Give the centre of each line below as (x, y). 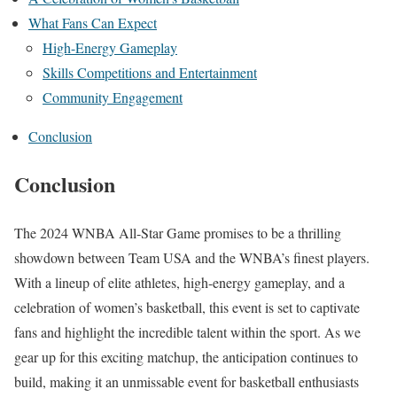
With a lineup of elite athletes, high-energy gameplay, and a (179, 283)
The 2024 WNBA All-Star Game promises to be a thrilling (178, 233)
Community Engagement (113, 97)
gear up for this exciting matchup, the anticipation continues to (186, 357)
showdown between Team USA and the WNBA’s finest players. (192, 258)
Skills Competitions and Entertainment (150, 72)
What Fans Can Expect (93, 22)
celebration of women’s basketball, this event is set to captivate (187, 307)
